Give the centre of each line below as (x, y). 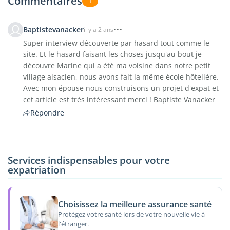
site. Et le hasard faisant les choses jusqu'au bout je (112, 54)
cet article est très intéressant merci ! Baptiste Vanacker (119, 99)
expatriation (37, 169)
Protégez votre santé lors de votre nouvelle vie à (131, 214)
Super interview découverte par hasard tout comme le (116, 43)
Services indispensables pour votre (89, 160)
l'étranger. (73, 224)
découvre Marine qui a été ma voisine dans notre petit (117, 65)
